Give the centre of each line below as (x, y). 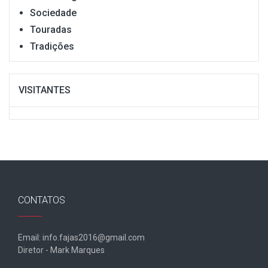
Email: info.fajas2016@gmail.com (81, 238)
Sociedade (53, 13)
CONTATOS (42, 200)
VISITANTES (45, 90)
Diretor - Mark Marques (61, 250)
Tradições (52, 47)
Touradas (51, 30)
